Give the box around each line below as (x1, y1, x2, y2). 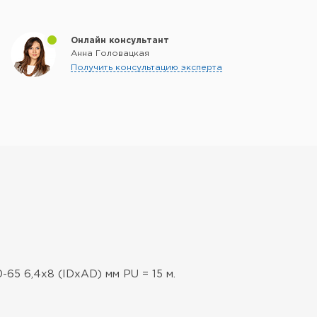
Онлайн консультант (71, 37, 169, 45)
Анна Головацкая (71, 50, 149, 57)
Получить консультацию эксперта (71, 64, 222, 71)
